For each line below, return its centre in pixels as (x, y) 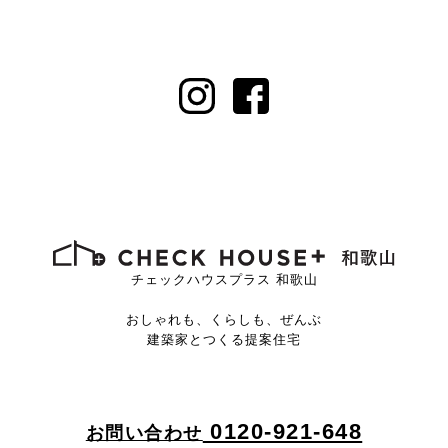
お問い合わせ (144, 433)
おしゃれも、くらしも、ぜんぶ (224, 320)
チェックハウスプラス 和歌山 (224, 280)
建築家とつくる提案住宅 (224, 340)
